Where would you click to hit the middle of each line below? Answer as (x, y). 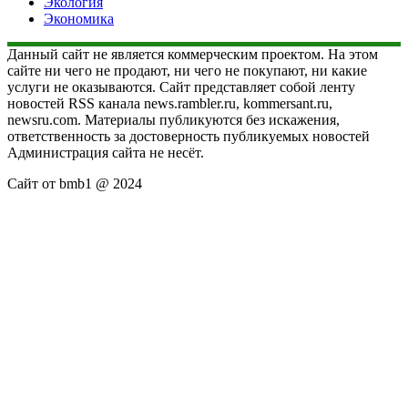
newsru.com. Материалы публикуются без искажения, (173, 119)
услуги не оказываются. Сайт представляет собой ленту (181, 87)
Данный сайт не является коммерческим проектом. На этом (193, 54)
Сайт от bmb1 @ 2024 (75, 183)
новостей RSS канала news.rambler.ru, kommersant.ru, (170, 103)
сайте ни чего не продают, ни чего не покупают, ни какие (187, 70)
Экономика (79, 18)
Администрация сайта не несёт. (106, 152)
